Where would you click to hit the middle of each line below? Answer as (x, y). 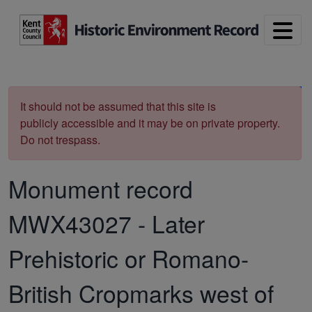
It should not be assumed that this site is (118, 106)
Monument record (101, 188)
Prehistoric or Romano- (128, 258)
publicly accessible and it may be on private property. (150, 123)
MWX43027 (70, 223)
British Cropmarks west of (141, 292)
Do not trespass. (60, 139)
